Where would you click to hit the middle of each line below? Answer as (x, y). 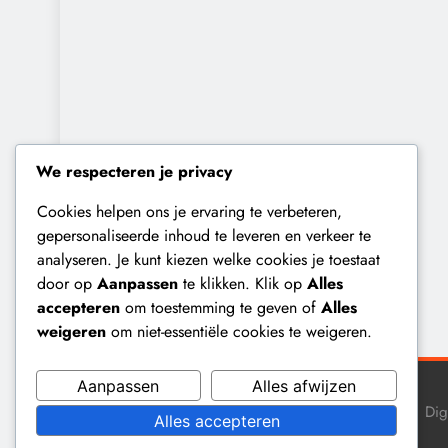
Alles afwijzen (303, 385)
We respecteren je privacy (134, 172)
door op (67, 284)
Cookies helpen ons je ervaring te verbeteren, (189, 212)
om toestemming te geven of (220, 308)
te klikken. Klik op (242, 284)
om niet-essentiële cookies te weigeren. (239, 332)
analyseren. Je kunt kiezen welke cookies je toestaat (208, 260)
